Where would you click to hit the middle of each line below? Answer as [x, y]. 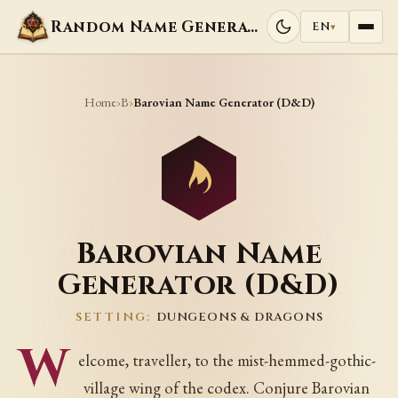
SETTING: [116, 318]
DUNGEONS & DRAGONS [240, 318]
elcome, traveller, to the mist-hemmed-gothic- [227, 360]
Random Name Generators [253, 27]
